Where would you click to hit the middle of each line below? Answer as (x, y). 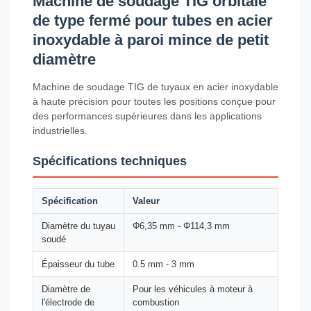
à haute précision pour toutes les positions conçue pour (154, 101)
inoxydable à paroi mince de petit (151, 40)
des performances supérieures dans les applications (147, 116)
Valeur (146, 201)
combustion (156, 302)
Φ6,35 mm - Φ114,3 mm (181, 226)
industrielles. (60, 131)
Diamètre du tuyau (78, 226)
